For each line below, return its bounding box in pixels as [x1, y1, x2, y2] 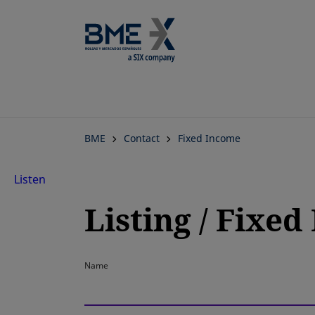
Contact [124, 131, 160, 145]
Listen [14, 172, 46, 187]
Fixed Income [178, 131, 240, 145]
